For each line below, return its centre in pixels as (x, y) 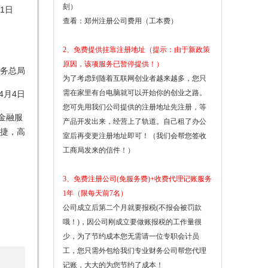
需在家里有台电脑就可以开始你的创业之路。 (135, 93)
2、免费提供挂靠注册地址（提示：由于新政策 (136, 50)
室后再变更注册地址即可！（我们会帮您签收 (135, 136)
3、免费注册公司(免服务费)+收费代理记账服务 (137, 179)
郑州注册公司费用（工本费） (131, 21)
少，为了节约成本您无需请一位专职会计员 (131, 237)
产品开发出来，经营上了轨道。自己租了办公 (135, 122)
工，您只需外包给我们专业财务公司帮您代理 (135, 251)
